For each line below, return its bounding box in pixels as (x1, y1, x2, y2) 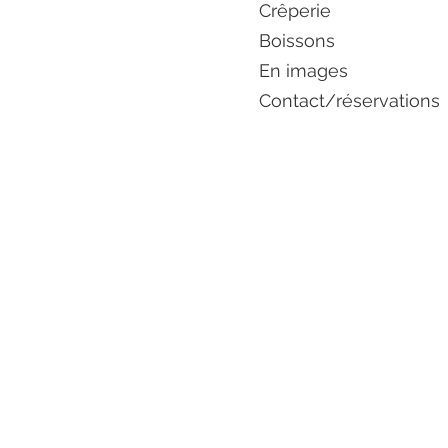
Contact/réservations (259, 90, 440, 111)
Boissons (259, 30, 335, 51)
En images (259, 60, 348, 81)
